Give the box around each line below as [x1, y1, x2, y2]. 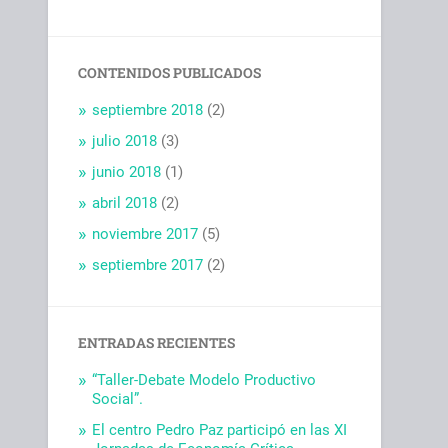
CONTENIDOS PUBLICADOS [78, 64, 262, 83]
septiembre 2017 [92, 256, 204, 275]
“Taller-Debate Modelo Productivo [92, 371, 317, 390]
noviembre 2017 [92, 225, 199, 244]
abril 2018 [92, 194, 158, 213]
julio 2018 [92, 132, 158, 151]
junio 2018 [92, 163, 162, 182]
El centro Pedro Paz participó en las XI [92, 421, 348, 440]
